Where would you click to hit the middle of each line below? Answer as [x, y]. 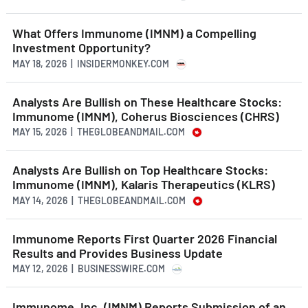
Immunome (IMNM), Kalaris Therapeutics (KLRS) [144, 185]
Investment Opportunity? [81, 48]
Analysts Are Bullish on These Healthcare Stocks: [147, 101]
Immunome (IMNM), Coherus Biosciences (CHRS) [146, 116]
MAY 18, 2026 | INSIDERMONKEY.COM [91, 63]
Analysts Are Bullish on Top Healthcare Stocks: [140, 170]
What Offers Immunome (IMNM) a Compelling [134, 33]
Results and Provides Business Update [118, 253]
